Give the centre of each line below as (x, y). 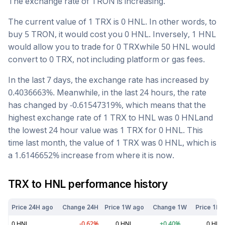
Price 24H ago (32, 207)
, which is (199, 143)
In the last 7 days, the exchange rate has (84, 80)
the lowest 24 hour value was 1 (67, 130)
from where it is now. (134, 155)
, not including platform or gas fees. (139, 60)
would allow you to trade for (62, 47)
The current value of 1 (51, 22)
